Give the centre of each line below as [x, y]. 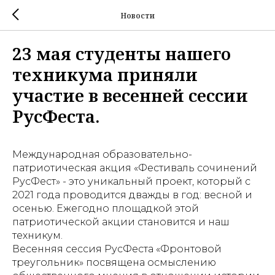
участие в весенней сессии [130, 95]
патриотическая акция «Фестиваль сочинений [135, 168]
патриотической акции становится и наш [121, 222]
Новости [137, 15]
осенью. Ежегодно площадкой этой [106, 208]
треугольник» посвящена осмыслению [114, 262]
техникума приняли [105, 74]
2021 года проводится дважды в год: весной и [132, 195]
